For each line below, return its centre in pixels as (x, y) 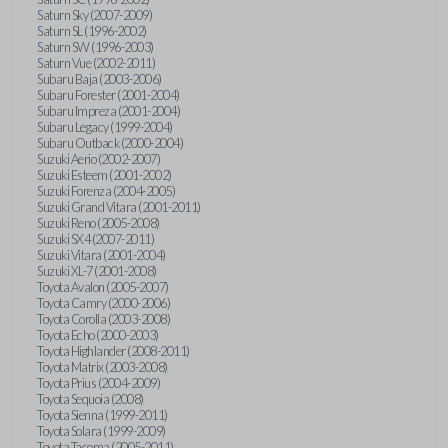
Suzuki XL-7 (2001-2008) (97, 270)
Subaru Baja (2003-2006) (99, 78)
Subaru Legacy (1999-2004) (105, 126)
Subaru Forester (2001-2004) (108, 94)
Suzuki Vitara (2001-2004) (101, 254)
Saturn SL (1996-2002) (92, 30)
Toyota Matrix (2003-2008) (102, 366)
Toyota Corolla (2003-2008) (103, 318)
